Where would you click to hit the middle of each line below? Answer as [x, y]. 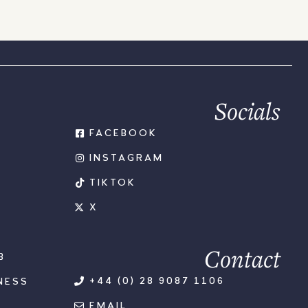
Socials [247, 110]
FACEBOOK [123, 133]
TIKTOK [112, 183]
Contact [242, 258]
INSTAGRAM [126, 158]
